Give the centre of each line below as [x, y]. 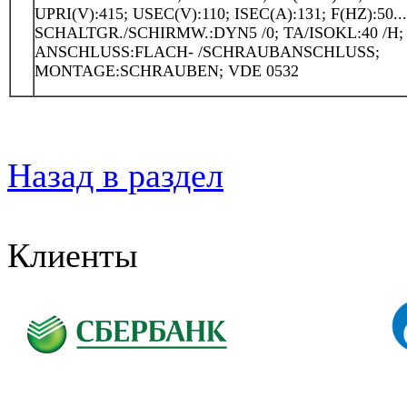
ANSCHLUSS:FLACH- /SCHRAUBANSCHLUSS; [207, 51]
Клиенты [73, 255]
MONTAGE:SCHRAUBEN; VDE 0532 [167, 70]
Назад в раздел [115, 175]
